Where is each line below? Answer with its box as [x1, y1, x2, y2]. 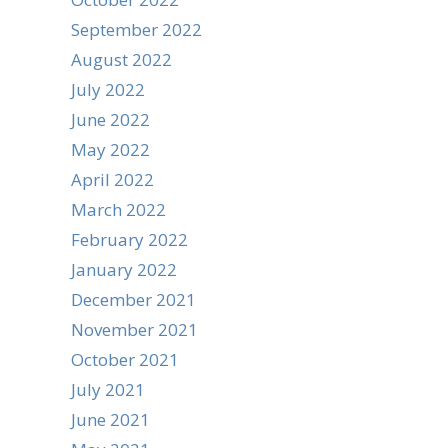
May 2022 [71, 138, 150, 161]
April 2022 [71, 168, 154, 191]
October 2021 [71, 348, 179, 371]
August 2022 [71, 48, 172, 71]
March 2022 [71, 198, 166, 221]
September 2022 [71, 18, 202, 41]
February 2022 [71, 228, 188, 251]
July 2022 [71, 78, 145, 101]
